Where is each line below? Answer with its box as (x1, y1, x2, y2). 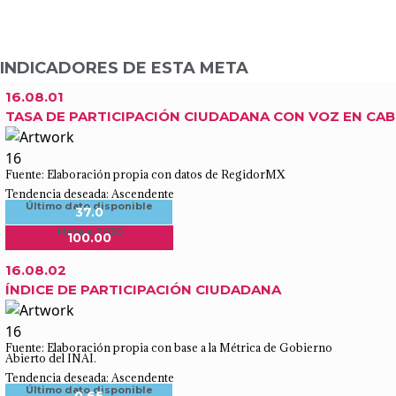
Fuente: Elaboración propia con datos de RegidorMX (5, 167, 286, 181)
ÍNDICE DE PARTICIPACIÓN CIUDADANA (5, 281, 281, 298)
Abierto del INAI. (5, 351, 96, 365)
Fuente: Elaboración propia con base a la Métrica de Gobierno (5, 340, 332, 354)
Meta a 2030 (56, 225, 123, 238)
